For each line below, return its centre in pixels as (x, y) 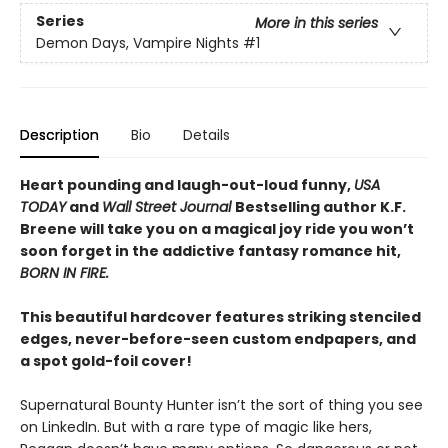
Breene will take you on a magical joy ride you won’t (217, 229)
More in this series (316, 23)
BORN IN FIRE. (64, 273)
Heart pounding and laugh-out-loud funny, (187, 185)
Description (59, 135)
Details (206, 135)
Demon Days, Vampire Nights (137, 43)
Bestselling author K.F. (320, 207)
